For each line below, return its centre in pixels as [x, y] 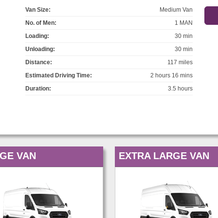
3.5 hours [181, 89]
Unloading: [40, 49]
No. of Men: [41, 23]
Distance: [38, 63]
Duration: [38, 89]
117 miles [180, 63]
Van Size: [38, 10]
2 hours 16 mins [172, 76]
